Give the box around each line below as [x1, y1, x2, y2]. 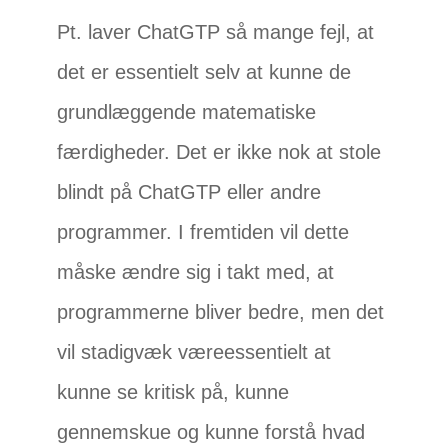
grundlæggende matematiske [57, 101, 317, 124]
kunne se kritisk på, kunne [57, 381, 290, 404]
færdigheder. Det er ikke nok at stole [57, 141, 382, 164]
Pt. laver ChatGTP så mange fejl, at [57, 21, 375, 44]
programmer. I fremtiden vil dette [57, 221, 350, 244]
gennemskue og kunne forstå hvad [57, 421, 366, 444]
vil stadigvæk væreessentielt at [57, 341, 332, 364]
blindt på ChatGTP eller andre [57, 181, 322, 204]
